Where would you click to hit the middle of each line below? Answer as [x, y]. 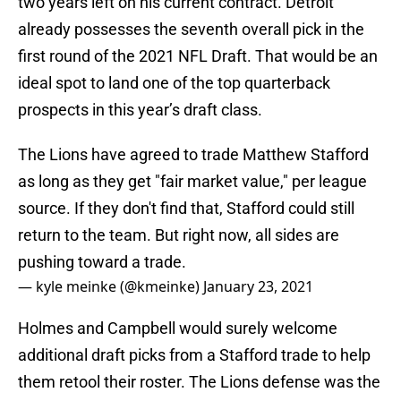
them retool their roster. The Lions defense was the [199, 382]
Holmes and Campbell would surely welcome [178, 328]
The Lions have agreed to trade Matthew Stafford [193, 155]
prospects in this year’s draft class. [140, 110]
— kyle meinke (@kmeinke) [111, 287]
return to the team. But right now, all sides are [179, 235]
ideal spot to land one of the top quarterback [174, 83]
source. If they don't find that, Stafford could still [186, 209]
